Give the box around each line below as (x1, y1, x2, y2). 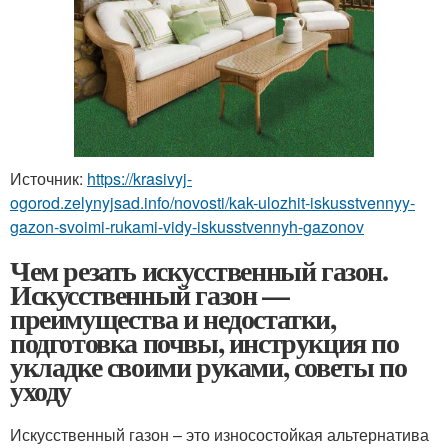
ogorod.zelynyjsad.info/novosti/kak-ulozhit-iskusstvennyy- (10, 190, 415, 214)
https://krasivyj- (87, 166, 192, 190)
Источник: (10, 166, 87, 190)
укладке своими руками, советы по (10, 345, 407, 387)
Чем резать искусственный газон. (10, 249, 388, 291)
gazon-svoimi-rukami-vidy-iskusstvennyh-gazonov (10, 214, 364, 238)
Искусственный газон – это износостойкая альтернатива (10, 422, 429, 446)
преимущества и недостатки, (10, 297, 336, 339)
